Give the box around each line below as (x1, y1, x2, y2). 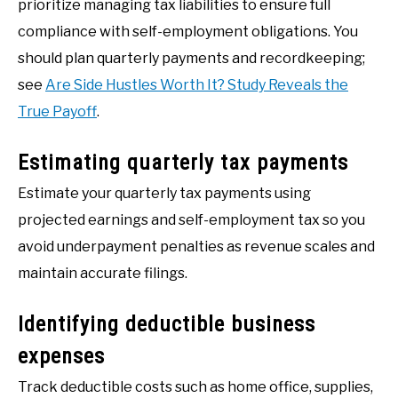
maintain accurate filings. (18, 264, 187, 282)
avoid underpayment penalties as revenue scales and (18, 237, 375, 255)
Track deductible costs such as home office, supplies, (18, 378, 373, 395)
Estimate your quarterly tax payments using (18, 184, 311, 202)
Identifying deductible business (18, 311, 315, 337)
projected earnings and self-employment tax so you (18, 211, 365, 228)
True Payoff (18, 102, 97, 120)
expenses (18, 343, 105, 369)
